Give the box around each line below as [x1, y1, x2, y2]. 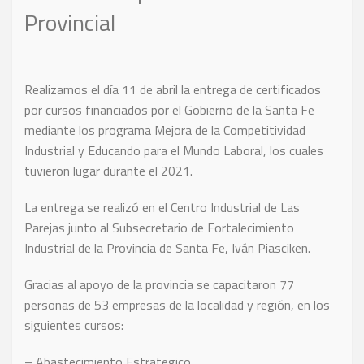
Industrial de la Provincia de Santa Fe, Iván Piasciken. [24, 237, 310, 258]
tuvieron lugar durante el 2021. [24, 160, 193, 180]
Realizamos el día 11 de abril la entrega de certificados [24, 79, 321, 99]
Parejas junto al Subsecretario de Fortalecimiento [24, 217, 294, 237]
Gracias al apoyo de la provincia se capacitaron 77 [24, 274, 294, 294]
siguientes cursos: [24, 314, 123, 335]
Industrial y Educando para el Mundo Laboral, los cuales [24, 140, 323, 160]
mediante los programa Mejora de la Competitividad [24, 119, 305, 140]
